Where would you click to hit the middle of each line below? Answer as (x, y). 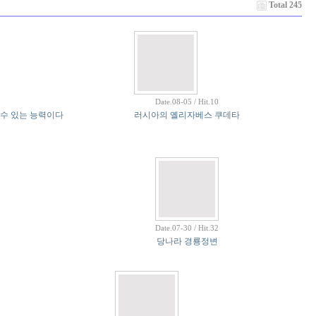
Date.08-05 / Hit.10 (187, 102)
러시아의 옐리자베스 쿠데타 (187, 115)
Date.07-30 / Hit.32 (187, 228)
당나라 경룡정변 (187, 241)
